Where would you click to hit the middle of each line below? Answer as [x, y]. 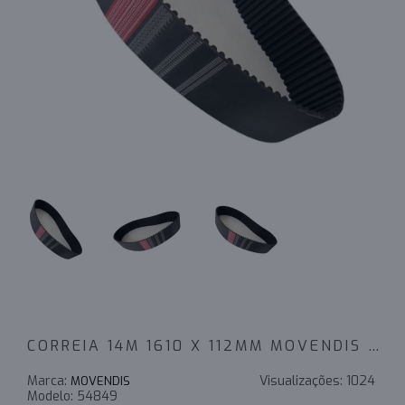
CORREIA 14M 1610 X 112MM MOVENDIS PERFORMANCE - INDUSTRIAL [374, 346]
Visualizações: [303, 381]
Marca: [49, 381]
